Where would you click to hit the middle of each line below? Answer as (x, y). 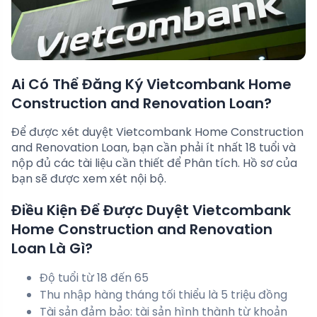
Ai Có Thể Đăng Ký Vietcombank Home (151, 85)
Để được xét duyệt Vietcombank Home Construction (157, 132)
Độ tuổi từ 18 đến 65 (94, 278)
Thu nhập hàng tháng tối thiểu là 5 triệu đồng (163, 295)
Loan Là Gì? (52, 249)
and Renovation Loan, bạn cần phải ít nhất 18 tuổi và (154, 148)
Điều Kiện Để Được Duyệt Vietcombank (151, 211)
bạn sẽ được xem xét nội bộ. (89, 179)
